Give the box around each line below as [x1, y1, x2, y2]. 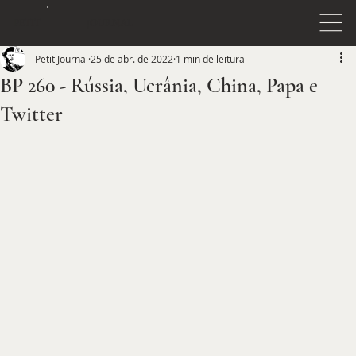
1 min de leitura [176, 52, 245, 65]
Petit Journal [35, 52, 88, 65]
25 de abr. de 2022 [91, 52, 173, 65]
